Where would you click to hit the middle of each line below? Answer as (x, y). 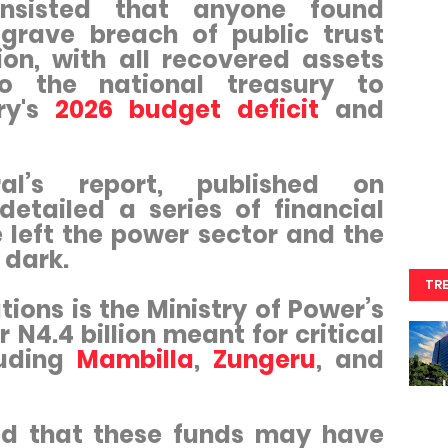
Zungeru (264, 359)
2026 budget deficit (187, 109)
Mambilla (135, 359)
